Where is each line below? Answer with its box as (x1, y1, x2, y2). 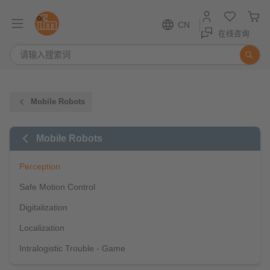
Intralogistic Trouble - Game (19, 243, 125, 253)
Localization (19, 223, 64, 233)
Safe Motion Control (19, 182, 95, 192)
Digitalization (19, 202, 67, 212)
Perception (19, 162, 60, 171)
